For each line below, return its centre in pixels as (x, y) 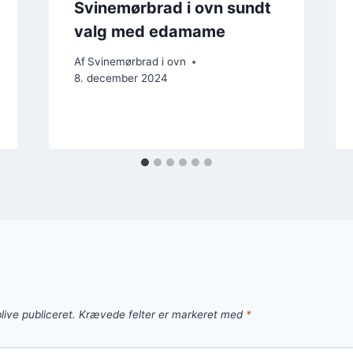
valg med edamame (149, 31)
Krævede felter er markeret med (162, 315)
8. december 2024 (121, 78)
